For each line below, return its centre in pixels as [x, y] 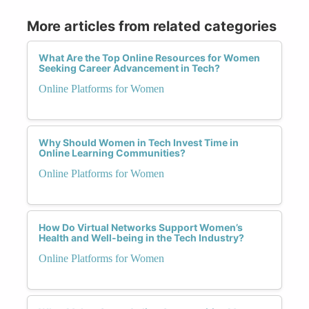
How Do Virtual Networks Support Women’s [141, 227]
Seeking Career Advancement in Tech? [129, 68]
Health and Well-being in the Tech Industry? [141, 237]
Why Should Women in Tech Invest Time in [139, 142]
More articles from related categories [152, 26]
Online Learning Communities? [112, 152]
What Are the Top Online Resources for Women [149, 57]
